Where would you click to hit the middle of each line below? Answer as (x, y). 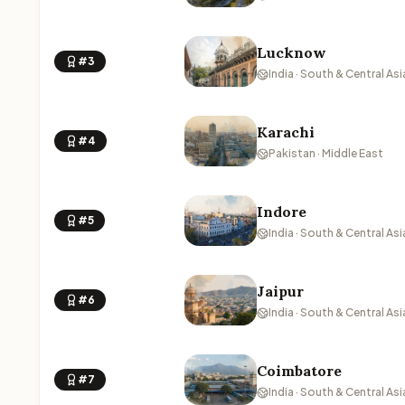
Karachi (286, 132)
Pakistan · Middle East (326, 153)
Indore (282, 212)
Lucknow (292, 52)
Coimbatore (299, 371)
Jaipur (280, 291)
